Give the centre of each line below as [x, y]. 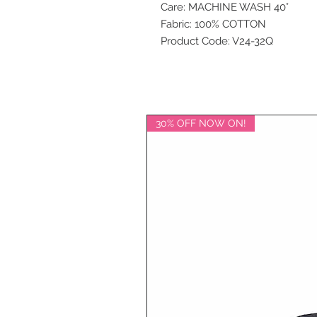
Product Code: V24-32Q [217, 41]
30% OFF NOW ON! [201, 123]
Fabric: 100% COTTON [213, 24]
